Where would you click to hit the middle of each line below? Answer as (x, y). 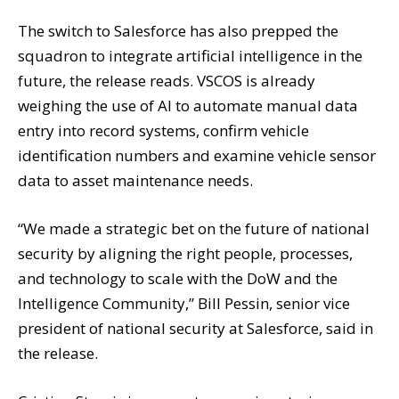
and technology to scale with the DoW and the (178, 279)
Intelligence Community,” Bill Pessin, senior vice (184, 304)
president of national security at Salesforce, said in (195, 329)
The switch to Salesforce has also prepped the (178, 30)
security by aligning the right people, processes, (185, 254)
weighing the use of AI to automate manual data (188, 105)
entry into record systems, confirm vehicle (163, 130)
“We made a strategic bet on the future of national (194, 229)
